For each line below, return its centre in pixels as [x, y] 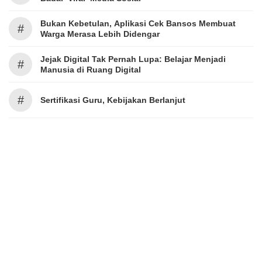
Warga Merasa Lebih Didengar [100, 34]
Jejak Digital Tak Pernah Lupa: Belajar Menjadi [133, 59]
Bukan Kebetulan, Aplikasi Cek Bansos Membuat [138, 23]
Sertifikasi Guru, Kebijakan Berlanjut [113, 100]
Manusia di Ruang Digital [91, 69]
